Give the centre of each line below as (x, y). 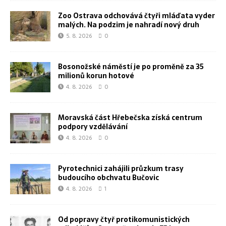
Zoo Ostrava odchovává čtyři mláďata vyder (136, 16)
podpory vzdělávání (93, 127)
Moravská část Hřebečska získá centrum (130, 118)
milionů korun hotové (96, 76)
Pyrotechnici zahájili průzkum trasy (121, 169)
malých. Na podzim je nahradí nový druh (129, 25)
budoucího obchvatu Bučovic (108, 178)
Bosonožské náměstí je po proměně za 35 (131, 67)
